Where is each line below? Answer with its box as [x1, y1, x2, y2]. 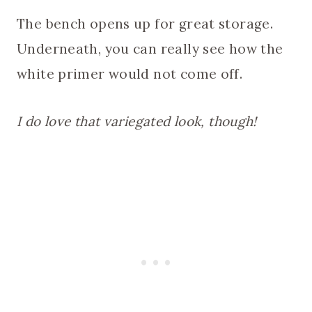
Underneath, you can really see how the [17, 40, 283, 58]
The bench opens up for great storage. [17, 15, 274, 33]
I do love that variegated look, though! [17, 113, 257, 130]
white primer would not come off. [17, 65, 243, 83]
